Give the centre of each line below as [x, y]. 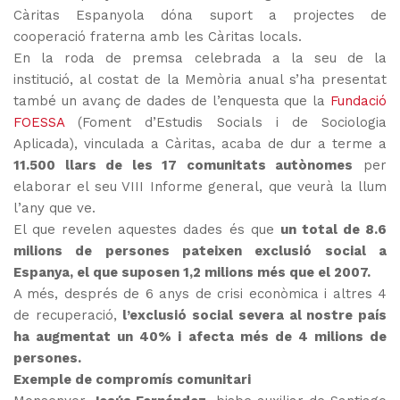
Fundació [358, 101]
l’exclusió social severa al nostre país [255, 316]
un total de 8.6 [333, 230]
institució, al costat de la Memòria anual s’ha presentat [200, 80]
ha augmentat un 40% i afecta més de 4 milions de [200, 337]
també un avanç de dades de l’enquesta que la [172, 101]
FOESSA [39, 123]
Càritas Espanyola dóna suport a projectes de [200, 16]
